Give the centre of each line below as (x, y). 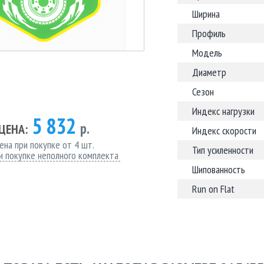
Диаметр (209, 72)
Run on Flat (213, 189)
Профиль (209, 33)
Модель (207, 53)
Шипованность (219, 169)
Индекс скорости (224, 131)
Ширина (206, 14)
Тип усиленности (223, 150)
